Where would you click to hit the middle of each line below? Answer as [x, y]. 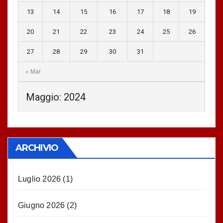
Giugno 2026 [42, 205]
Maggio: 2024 [56, 97]
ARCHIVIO [37, 148]
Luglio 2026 [40, 179]
